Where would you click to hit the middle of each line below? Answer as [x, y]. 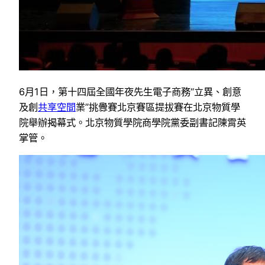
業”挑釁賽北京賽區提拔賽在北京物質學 [158, 107]
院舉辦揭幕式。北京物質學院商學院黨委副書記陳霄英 [132, 122]
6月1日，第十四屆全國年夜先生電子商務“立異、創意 [130, 91]
